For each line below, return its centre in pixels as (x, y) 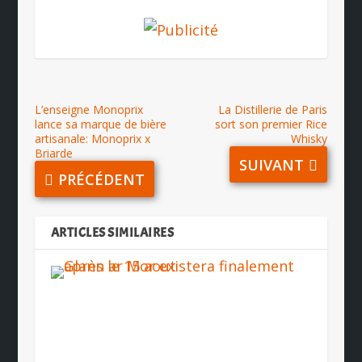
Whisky (309, 139)
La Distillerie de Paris (273, 110)
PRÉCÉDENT (101, 179)
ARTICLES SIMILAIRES (112, 233)
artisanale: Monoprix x (92, 139)
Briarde (53, 154)
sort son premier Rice (271, 124)
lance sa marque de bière (100, 124)
